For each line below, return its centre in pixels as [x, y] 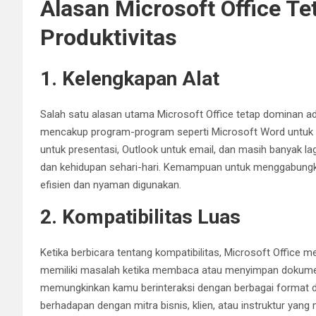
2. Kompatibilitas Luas [140, 217]
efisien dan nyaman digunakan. [111, 185]
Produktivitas [109, 38]
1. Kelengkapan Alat [130, 79]
